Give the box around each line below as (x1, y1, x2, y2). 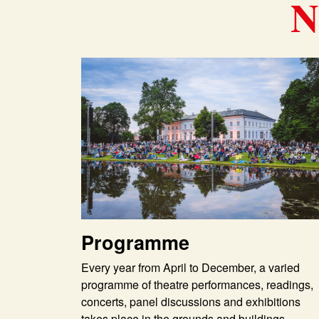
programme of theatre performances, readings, (81, 276, 313, 293)
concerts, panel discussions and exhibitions (81, 293, 300, 310)
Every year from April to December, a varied (81, 259, 300, 276)
